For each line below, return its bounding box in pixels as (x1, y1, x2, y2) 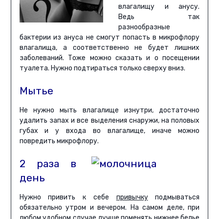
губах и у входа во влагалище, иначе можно (19, 127, 200, 135)
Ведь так (118, 13, 200, 22)
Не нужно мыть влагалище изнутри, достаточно (19, 106, 200, 115)
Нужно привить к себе (19, 193, 116, 202)
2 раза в (19, 157, 76, 170)
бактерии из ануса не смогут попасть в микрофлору (19, 33, 200, 42)
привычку (116, 193, 148, 202)
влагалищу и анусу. (118, 2, 200, 11)
